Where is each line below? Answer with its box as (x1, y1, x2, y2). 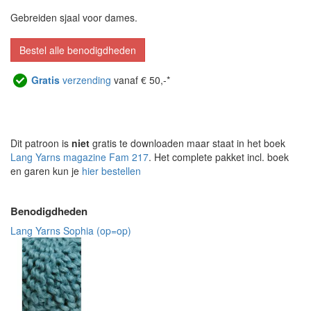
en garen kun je (10, 164, 82, 178)
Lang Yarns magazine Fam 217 (10, 150, 149, 165)
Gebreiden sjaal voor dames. (10, 10, 137, 25)
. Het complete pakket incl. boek (149, 150, 289, 165)
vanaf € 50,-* (111, 73, 170, 87)
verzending (60, 73, 111, 87)
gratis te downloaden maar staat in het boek (90, 136, 285, 151)
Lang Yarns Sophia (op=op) (10, 224, 131, 238)
